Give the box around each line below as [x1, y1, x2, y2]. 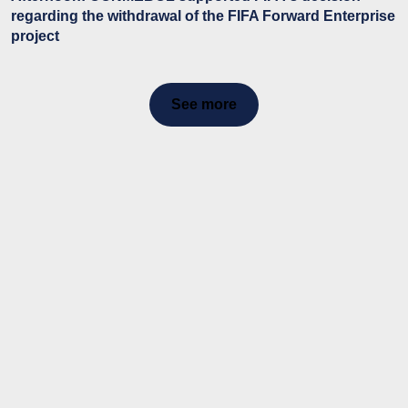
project [11, 27, 59, 44]
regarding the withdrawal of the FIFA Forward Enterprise [11, 7, 395, 24]
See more [171, 96, 237, 112]
